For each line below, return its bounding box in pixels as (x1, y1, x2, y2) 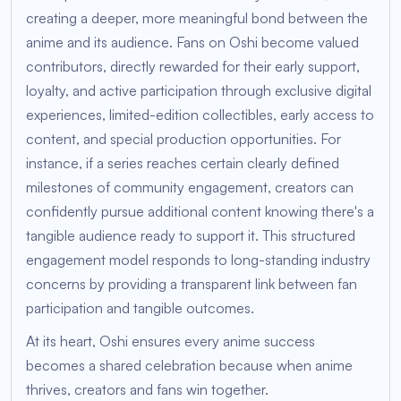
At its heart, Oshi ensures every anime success (26, 332, 315, 351)
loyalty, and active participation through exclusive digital (26, 81, 371, 100)
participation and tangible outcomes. (26, 299, 258, 318)
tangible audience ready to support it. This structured (26, 226, 355, 245)
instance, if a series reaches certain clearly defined (26, 154, 339, 173)
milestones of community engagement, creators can (26, 178, 354, 197)
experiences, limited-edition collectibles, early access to (26, 106, 374, 124)
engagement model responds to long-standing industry (26, 251, 371, 269)
